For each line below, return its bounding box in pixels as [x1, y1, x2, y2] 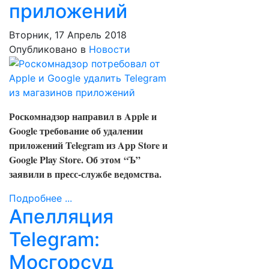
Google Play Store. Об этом [9, 153, 124, 166]
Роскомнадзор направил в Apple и [9, 109, 157, 123]
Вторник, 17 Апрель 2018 [9, 29, 127, 41]
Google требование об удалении [9, 124, 143, 138]
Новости [89, 43, 130, 55]
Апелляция [9, 205, 113, 228]
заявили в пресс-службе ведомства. [9, 167, 162, 181]
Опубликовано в [9, 43, 86, 55]
